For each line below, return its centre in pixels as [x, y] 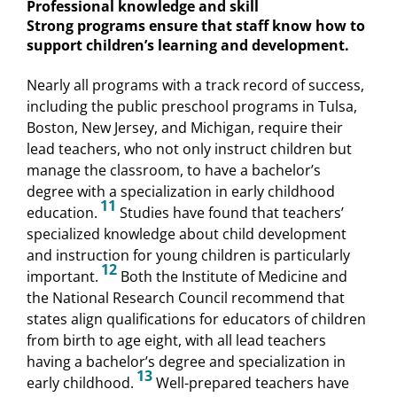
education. [62, 212]
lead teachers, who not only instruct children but [189, 148]
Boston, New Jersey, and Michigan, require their [185, 127]
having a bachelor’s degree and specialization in [186, 361]
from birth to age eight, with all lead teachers [176, 340]
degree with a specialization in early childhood [181, 191]
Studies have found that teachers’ [230, 212]
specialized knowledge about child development [187, 234]
